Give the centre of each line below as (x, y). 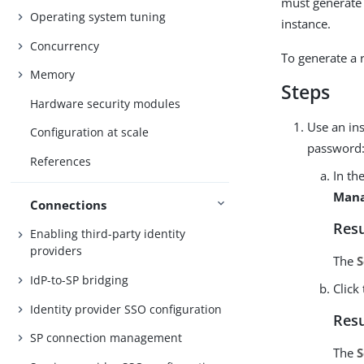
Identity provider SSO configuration (126, 309)
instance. (306, 24)
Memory (53, 75)
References (61, 161)
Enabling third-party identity (108, 234)
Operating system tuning (98, 16)
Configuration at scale (90, 132)
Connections (69, 204)
